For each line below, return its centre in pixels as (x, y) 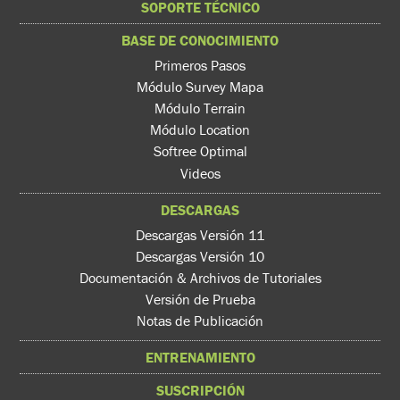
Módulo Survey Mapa (200, 87)
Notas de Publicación (200, 321)
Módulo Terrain (200, 108)
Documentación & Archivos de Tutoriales (200, 277)
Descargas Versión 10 (200, 256)
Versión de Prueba (200, 299)
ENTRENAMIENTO (200, 358)
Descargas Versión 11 (200, 234)
